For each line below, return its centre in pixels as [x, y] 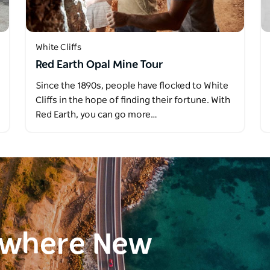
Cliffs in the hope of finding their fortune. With [133, 101]
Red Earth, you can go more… [96, 115]
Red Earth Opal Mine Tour [99, 65]
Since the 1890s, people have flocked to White [132, 86]
